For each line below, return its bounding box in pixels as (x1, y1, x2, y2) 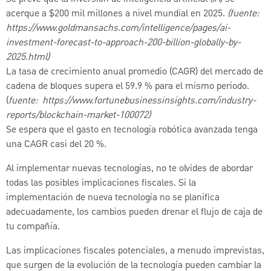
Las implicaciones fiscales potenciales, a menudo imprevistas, (6, 243, 264, 258)
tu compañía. (6, 219, 60, 234)
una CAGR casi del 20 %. (6, 137, 106, 152)
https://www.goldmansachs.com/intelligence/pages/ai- (6, 21, 230, 36)
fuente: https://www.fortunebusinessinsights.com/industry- (8, 93, 256, 108)
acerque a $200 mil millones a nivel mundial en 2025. (6, 6, 227, 21)
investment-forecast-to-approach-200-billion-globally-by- (6, 35, 241, 50)
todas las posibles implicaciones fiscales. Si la (6, 175, 196, 191)
